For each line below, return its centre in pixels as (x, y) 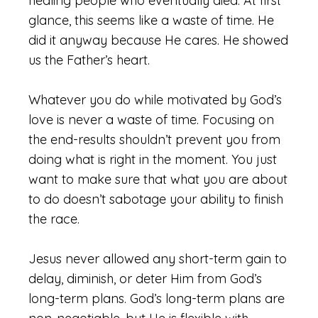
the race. (54, 219)
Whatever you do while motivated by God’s (155, 100)
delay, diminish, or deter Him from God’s (145, 279)
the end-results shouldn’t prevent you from (154, 139)
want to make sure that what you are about (158, 179)
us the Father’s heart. (89, 60)
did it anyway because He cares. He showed (158, 40)
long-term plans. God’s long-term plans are (157, 298)
